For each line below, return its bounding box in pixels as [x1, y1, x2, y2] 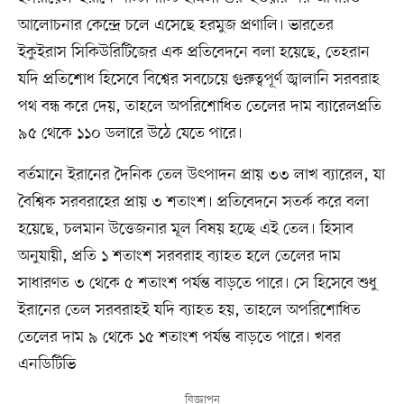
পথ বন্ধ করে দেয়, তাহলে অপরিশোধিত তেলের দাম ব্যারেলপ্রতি [17, 95, 381, 117]
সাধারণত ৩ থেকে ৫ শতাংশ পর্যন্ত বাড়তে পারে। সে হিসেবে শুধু [17, 271, 377, 294]
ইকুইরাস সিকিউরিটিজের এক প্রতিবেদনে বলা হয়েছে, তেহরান [17, 41, 370, 63]
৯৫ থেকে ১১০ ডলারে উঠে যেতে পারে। [17, 122, 243, 144]
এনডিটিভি [17, 353, 76, 375]
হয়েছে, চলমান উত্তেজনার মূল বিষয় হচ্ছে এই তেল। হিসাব [17, 217, 353, 240]
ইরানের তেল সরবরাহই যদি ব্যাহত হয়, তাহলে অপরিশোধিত [17, 298, 361, 321]
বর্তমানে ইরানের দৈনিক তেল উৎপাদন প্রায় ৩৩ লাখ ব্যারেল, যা [17, 163, 385, 186]
